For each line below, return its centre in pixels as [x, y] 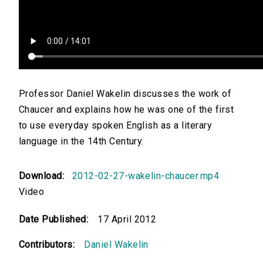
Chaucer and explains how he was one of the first [127, 110]
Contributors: [47, 245]
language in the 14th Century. [81, 141]
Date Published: [54, 220]
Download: [44, 176]
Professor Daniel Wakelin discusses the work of [125, 94]
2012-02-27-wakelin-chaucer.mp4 [146, 176]
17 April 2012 [127, 220]
